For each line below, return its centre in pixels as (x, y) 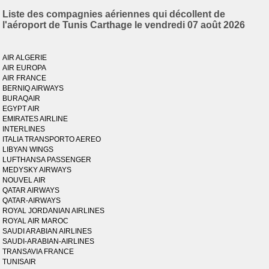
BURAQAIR (22, 98)
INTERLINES (24, 129)
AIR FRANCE (25, 78)
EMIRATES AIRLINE (35, 119)
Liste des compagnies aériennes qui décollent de (114, 14)
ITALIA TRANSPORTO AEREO (52, 139)
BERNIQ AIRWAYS (33, 88)
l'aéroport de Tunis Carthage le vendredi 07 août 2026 (124, 25)
